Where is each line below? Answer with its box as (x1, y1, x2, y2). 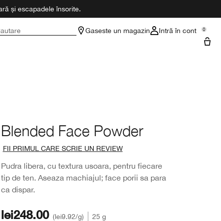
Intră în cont (159, 27, 196, 35)
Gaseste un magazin (85, 27, 150, 35)
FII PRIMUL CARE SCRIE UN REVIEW (2, 145, 123, 152)
